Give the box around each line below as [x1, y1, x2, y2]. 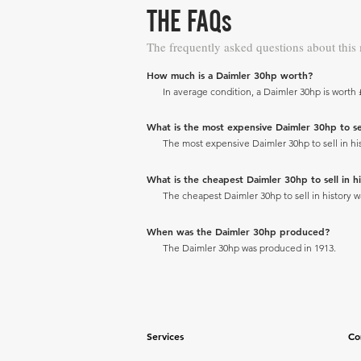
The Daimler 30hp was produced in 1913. [163, 241, 336, 254]
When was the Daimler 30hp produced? [147, 224, 330, 238]
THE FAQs [147, 3, 232, 38]
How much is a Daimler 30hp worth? [147, 68, 313, 81]
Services [147, 329, 184, 342]
